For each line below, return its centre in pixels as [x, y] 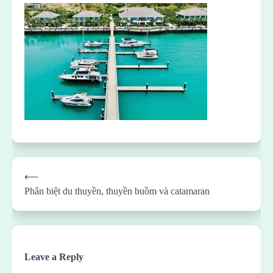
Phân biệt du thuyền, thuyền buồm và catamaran [117, 191]
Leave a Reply [54, 257]
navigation [41, 185]
